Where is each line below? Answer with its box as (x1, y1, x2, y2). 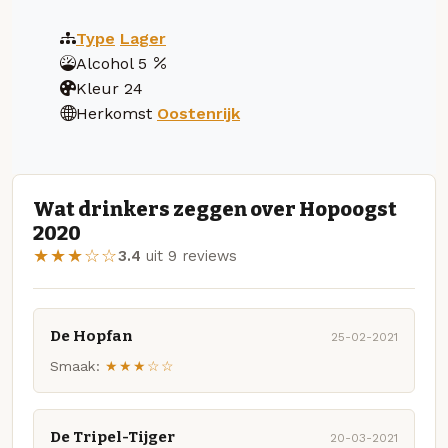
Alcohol (76, 53, 133, 73)
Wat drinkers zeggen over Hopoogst (33, 197, 397, 222)
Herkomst (76, 103, 152, 123)
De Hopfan (50, 326, 133, 345)
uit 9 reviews (141, 247, 237, 266)
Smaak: (50, 358, 100, 375)
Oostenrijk (157, 103, 240, 123)
